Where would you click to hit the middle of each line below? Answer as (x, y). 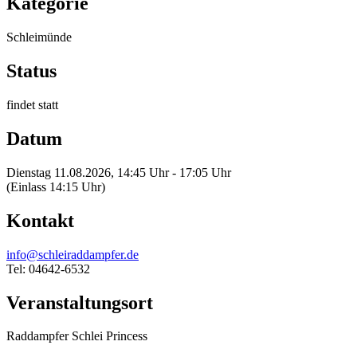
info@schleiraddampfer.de (73, 254)
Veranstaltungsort (80, 302)
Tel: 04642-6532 (48, 269)
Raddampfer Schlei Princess (77, 336)
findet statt (32, 105)
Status (31, 71)
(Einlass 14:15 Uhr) (56, 186)
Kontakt (40, 220)
